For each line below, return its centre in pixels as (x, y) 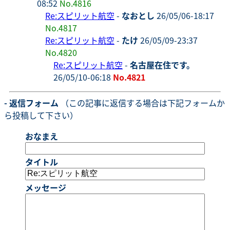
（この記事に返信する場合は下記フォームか (142, 102)
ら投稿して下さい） (41, 115)
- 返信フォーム (31, 102)
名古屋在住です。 (162, 64)
